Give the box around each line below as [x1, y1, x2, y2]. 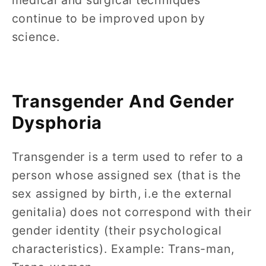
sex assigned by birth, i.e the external [11, 186, 232, 201]
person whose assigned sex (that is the [11, 168, 242, 182]
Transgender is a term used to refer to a [11, 150, 243, 164]
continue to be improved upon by [11, 11, 205, 26]
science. [11, 30, 64, 45]
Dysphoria [11, 112, 103, 133]
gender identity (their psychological [11, 223, 222, 237]
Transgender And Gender [11, 90, 235, 112]
